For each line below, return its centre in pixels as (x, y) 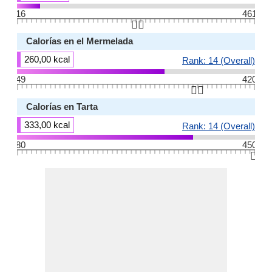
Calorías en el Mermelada (80, 41)
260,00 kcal (47, 59)
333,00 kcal (47, 125)
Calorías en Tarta (62, 107)
